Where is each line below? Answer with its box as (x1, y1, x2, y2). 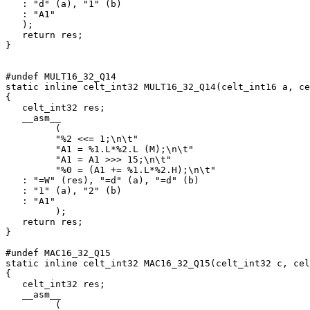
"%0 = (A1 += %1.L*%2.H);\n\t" (6, 165, 216, 176)
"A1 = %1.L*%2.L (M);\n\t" (6, 144, 194, 155)
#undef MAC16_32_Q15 (6, 248, 111, 259)
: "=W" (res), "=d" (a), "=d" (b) (6, 175, 199, 186)
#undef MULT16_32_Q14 (6, 71, 116, 82)
